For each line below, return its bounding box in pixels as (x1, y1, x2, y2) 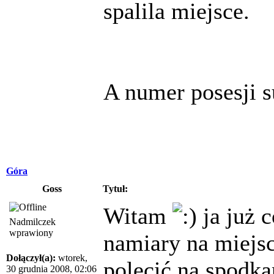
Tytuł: (103, 183, 128, 194)
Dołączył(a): (6, 252, 56, 263)
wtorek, (56, 252, 87, 263)
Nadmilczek (9, 216, 56, 227)
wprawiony (9, 227, 53, 238)
